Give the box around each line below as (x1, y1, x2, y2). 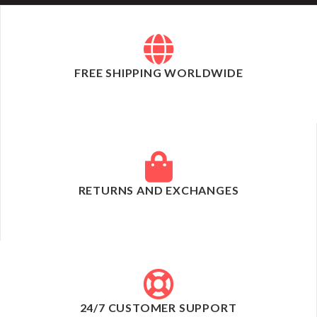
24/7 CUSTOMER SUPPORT (79, 301, 237, 315)
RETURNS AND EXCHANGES (78, 183, 239, 197)
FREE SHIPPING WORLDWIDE (74, 66, 243, 80)
